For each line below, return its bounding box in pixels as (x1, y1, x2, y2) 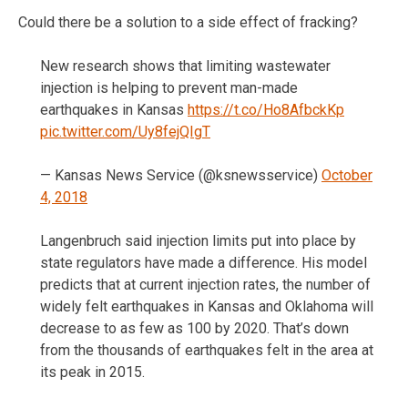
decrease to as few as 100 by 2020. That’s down (40, 319, 349, 337)
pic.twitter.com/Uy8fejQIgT (40, 122, 210, 140)
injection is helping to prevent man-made (40, 78, 298, 97)
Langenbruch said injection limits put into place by (40, 231, 356, 250)
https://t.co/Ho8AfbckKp (188, 100, 344, 118)
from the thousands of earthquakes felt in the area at (40, 341, 373, 359)
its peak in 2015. (40, 362, 145, 381)
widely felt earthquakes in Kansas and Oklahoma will (40, 297, 373, 315)
